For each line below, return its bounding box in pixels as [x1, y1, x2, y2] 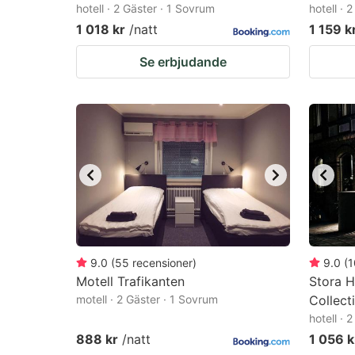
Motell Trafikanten [76, 273, 185, 289]
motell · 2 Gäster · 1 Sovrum [76, 292, 218, 306]
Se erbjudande [139, 54, 227, 70]
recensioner [132, 256, 193, 269]
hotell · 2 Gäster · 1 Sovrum [76, 2, 215, 15]
